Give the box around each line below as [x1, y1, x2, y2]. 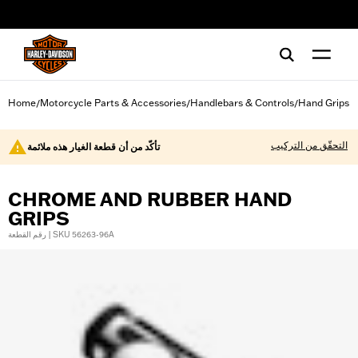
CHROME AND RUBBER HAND [8, 188, 292, 211]
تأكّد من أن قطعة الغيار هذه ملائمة [27, 141, 160, 153]
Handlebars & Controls [190, 97, 294, 109]
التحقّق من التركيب [271, 139, 348, 151]
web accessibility [28, 14, 105, 26]
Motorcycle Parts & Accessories [40, 97, 186, 109]
